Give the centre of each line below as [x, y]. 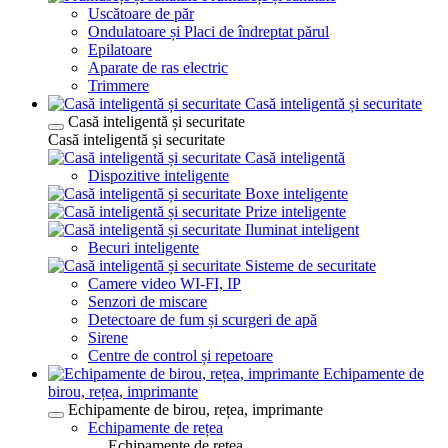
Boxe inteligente [296, 193]
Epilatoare [120, 49]
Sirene [108, 337]
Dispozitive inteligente [158, 175]
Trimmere [118, 85]
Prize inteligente [295, 211]
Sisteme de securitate [310, 265]
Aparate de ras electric [158, 67]
